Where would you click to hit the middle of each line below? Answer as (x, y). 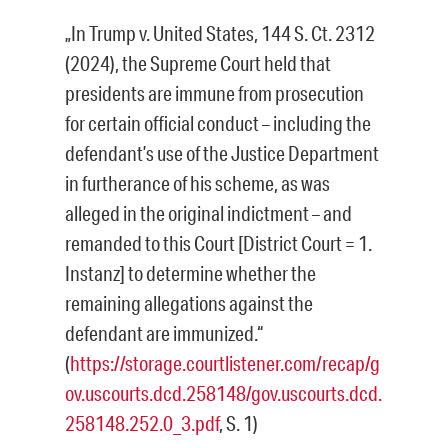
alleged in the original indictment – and (208, 213)
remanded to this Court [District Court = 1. (218, 243)
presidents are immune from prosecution (214, 93)
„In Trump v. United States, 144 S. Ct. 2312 (220, 33)
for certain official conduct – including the (218, 123)
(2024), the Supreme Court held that (198, 63)
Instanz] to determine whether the (190, 273)
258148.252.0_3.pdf (142, 423)
